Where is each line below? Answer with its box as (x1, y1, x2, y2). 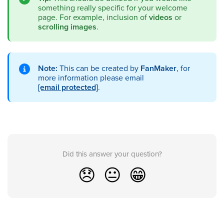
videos (149, 11, 172, 23)
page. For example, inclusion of (38, 11, 149, 22)
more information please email (38, 71, 144, 83)
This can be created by (57, 62, 140, 73)
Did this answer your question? (62, 148, 162, 159)
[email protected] (38, 81, 98, 93)
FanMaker (140, 62, 176, 74)
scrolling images (38, 20, 96, 32)
